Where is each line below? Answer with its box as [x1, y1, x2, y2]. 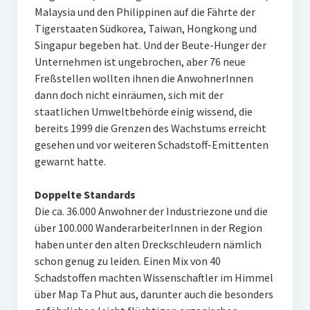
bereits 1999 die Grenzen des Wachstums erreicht [34, 121, 266, 136]
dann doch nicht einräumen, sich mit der [34, 88, 224, 102]
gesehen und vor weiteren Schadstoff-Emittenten [34, 138, 268, 152]
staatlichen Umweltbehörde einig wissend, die [34, 104, 253, 119]
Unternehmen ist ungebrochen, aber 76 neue [34, 55, 246, 69]
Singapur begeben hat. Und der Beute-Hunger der [34, 38, 266, 53]
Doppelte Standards [34, 188, 136, 202]
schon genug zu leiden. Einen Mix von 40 [34, 254, 221, 268]
